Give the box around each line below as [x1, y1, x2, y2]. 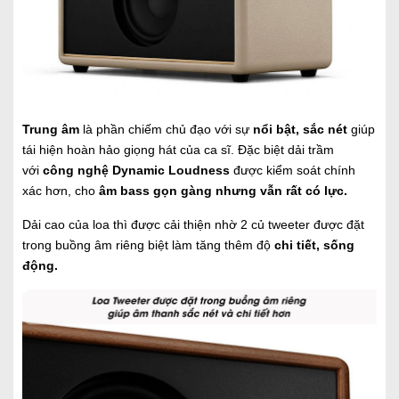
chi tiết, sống [274, 237, 354, 252]
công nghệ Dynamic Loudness [43, 162, 230, 177]
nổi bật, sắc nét [253, 121, 347, 136]
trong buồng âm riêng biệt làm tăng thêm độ [22, 237, 271, 252]
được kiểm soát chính [233, 162, 355, 177]
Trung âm [22, 121, 79, 136]
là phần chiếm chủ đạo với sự [83, 121, 249, 136]
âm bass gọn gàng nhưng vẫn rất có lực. [99, 183, 347, 198]
